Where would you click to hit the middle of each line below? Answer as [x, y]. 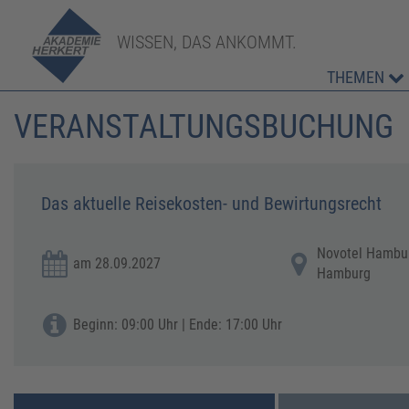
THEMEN [358, 77]
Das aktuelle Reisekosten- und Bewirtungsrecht [211, 204]
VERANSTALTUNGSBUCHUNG [204, 127]
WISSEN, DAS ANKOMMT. [207, 42]
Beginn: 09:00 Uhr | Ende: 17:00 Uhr [178, 325]
